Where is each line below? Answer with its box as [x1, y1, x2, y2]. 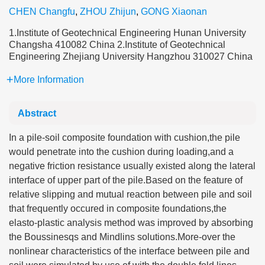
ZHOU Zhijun [80, 7, 136, 17]
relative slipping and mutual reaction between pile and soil [9, 189, 252, 199]
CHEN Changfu [9, 7, 75, 17]
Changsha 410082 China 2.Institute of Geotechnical [9, 40, 225, 50]
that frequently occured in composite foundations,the [9, 203, 227, 214]
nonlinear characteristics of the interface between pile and [9, 246, 250, 256]
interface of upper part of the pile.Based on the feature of [9, 175, 243, 185]
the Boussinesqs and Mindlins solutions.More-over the [9, 232, 235, 242]
